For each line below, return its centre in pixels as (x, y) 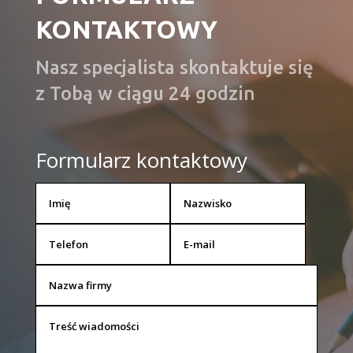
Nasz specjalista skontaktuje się (174, 68)
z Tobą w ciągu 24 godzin (145, 94)
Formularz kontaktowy (141, 160)
